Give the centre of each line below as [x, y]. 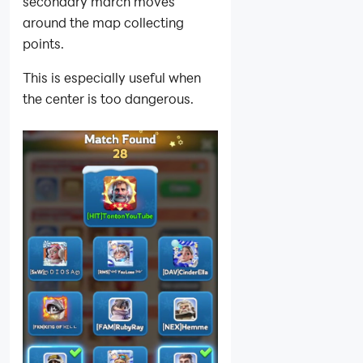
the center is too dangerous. [108, 98]
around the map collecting [103, 22]
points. [43, 43]
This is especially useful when [112, 77]
